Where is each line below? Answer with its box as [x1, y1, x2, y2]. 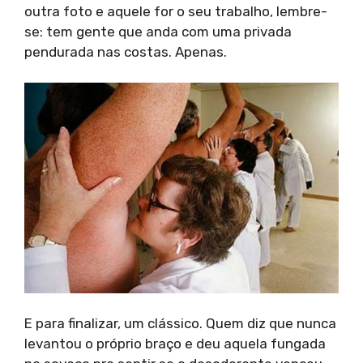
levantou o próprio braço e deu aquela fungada [24, 335, 326, 352]
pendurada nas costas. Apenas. [24, 43, 227, 60]
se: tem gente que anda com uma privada [24, 23, 292, 40]
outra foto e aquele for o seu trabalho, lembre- [24, 2, 327, 19]
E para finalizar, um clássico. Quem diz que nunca [24, 315, 336, 332]
